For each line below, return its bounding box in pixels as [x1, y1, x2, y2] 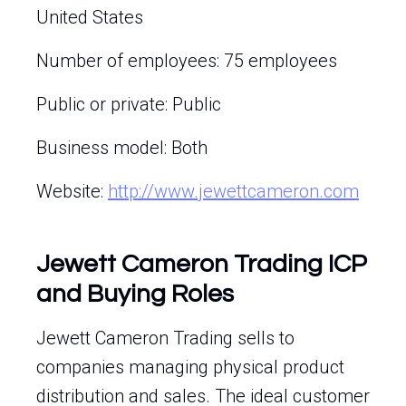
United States [36, 6, 143, 28]
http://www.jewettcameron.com [108, 180, 359, 202]
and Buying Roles [36, 281, 234, 307]
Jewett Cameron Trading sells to [36, 327, 295, 349]
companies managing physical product [36, 356, 344, 378]
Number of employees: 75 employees [36, 50, 337, 72]
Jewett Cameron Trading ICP [36, 251, 367, 277]
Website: [36, 180, 108, 202]
